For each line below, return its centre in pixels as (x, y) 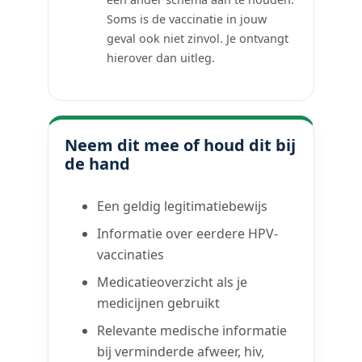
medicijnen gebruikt (159, 303)
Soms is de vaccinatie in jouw (187, 19)
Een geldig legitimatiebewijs (183, 206)
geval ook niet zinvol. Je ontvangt (198, 38)
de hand (98, 163)
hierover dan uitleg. (161, 57)
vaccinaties (131, 254)
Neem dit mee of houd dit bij (181, 145)
